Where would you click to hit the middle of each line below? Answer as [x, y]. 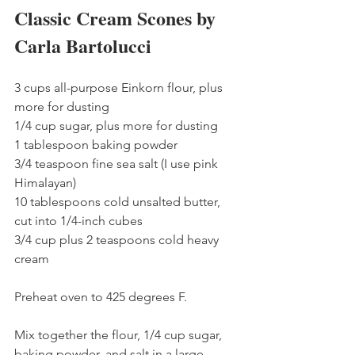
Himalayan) [45, 183]
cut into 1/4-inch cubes [78, 221]
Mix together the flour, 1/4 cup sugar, [120, 335]
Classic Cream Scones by [117, 18]
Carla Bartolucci [83, 46]
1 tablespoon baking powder [96, 145]
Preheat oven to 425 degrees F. [101, 297]
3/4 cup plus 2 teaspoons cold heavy [118, 240]
